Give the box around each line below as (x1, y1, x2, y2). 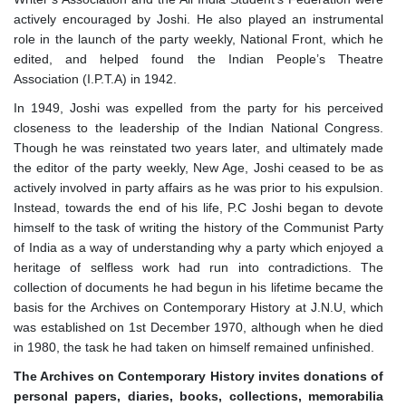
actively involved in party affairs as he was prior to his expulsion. (14, 180, 383, 196)
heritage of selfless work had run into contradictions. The (14, 260, 383, 275)
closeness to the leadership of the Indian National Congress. (14, 121, 383, 136)
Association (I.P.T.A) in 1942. (14, 72, 177, 87)
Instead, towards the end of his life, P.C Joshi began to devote (14, 200, 383, 216)
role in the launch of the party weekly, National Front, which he (14, 32, 383, 47)
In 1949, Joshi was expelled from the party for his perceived (14, 101, 383, 116)
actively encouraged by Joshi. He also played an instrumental (14, 12, 383, 27)
